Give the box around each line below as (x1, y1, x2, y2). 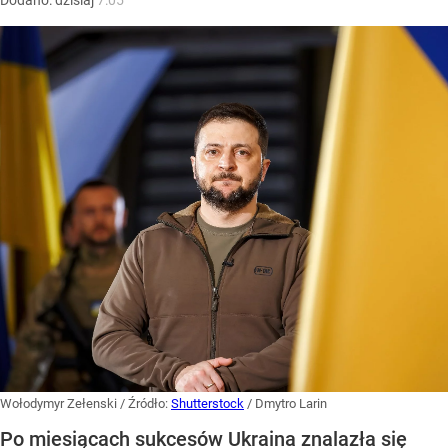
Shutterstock (171, 396, 244, 412)
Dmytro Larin (255, 396, 327, 412)
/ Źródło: (120, 396, 171, 412)
